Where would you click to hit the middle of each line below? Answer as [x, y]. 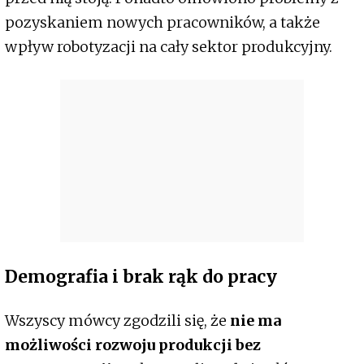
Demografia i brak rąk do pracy [141, 277]
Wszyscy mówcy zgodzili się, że [116, 321]
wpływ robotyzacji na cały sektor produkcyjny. [169, 47]
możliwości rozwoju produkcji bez [133, 345]
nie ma [254, 321]
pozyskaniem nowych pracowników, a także [162, 23]
